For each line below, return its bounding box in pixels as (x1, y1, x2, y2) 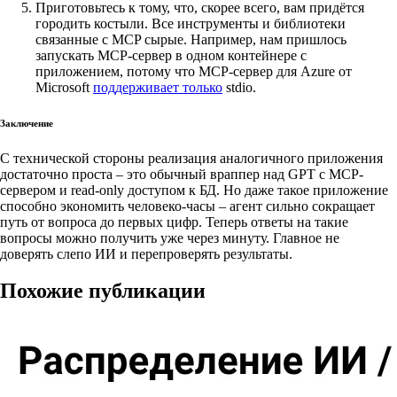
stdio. (222, 79, 256, 95)
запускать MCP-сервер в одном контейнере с (35, 47, 307, 63)
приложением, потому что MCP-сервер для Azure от (35, 63, 352, 79)
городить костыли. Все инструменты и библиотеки (35, 15, 346, 31)
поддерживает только (93, 79, 222, 95)
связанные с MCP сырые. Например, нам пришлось (35, 31, 346, 47)
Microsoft (35, 79, 93, 95)
